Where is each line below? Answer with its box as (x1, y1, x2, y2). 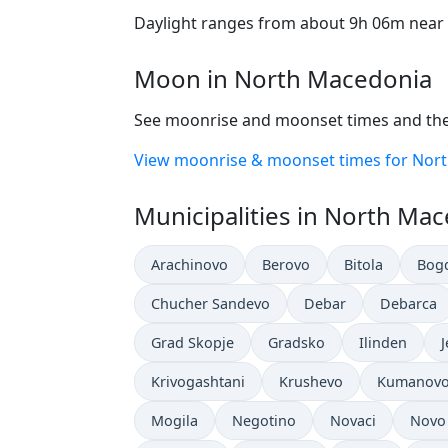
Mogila (151, 410, 198, 430)
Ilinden (359, 332, 407, 352)
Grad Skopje (151, 332, 234, 352)
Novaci (330, 410, 376, 430)
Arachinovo (151, 254, 228, 274)
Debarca (380, 293, 437, 313)
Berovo (262, 254, 310, 274)
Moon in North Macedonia (134, 61, 432, 95)
